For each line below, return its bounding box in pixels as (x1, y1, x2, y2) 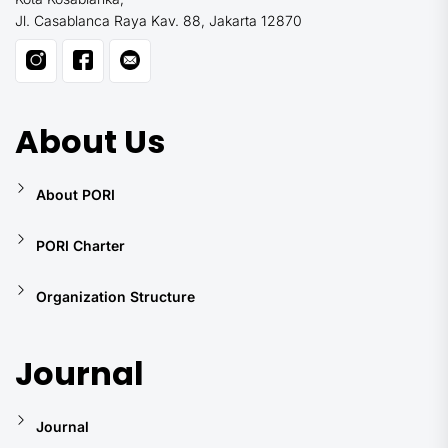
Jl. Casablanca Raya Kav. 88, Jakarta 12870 (15, 12, 302, 29)
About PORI (36, 185, 115, 203)
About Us (15, 119, 165, 164)
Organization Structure (36, 287, 195, 305)
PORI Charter (36, 236, 125, 254)
